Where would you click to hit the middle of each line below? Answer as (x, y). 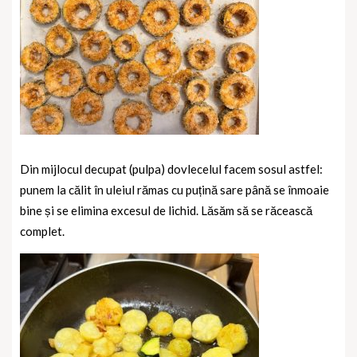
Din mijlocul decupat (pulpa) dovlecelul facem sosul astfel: (171, 169)
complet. (42, 231)
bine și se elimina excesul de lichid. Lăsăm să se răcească (166, 210)
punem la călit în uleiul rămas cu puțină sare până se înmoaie (175, 189)
